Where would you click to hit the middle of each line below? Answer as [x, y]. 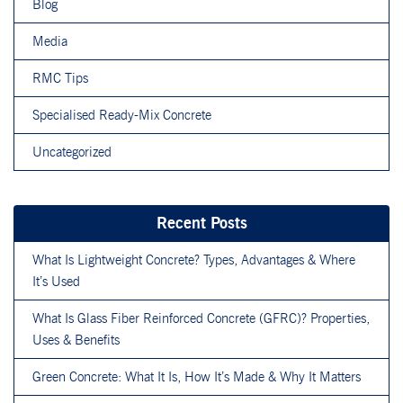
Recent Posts [201, 223]
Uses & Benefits [76, 340]
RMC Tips [60, 78]
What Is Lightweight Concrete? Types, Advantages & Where [194, 260]
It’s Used [56, 281]
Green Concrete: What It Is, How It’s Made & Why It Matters [197, 376]
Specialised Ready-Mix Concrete [122, 115]
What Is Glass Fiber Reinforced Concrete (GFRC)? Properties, [201, 318]
